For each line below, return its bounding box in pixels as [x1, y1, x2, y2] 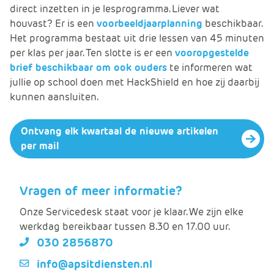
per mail [21, 139, 59, 152]
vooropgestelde [175, 46, 249, 59]
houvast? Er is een [10, 17, 97, 30]
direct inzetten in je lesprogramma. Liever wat [10, 2, 220, 15]
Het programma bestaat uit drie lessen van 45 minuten [10, 31, 264, 45]
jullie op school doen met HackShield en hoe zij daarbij [10, 75, 259, 89]
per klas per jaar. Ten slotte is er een [10, 46, 175, 59]
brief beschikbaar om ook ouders [10, 61, 167, 74]
